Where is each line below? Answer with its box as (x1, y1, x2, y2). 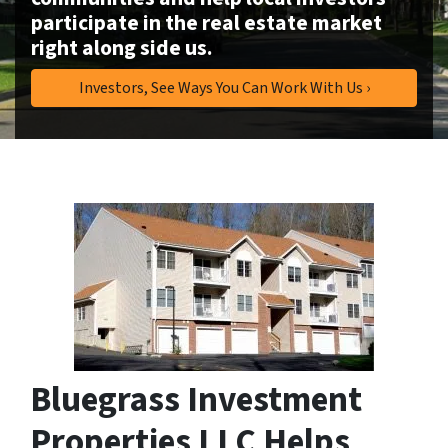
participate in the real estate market (31, 8, 382, 39)
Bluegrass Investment (30, 375, 362, 425)
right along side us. (31, 33, 213, 64)
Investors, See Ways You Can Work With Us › (78, 77, 370, 99)
